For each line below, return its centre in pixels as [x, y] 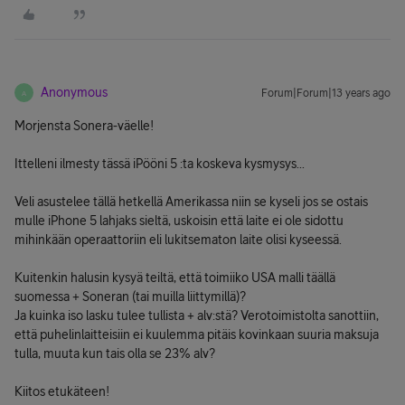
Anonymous [74, 92]
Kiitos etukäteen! [62, 391]
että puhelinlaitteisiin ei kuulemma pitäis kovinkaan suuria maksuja [197, 334]
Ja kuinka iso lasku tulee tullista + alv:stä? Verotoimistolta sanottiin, [197, 316]
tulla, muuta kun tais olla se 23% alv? [115, 353]
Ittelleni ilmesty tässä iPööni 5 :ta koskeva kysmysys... [160, 164]
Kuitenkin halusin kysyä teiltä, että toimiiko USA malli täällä [175, 278]
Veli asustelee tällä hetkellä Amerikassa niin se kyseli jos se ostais [191, 202]
